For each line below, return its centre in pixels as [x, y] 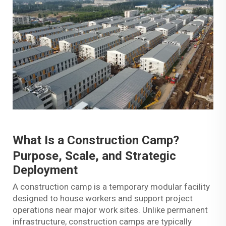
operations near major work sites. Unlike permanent [110, 210]
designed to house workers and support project [103, 199]
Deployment [45, 170]
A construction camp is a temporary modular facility [111, 187]
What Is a [40, 140]
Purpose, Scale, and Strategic [94, 156]
